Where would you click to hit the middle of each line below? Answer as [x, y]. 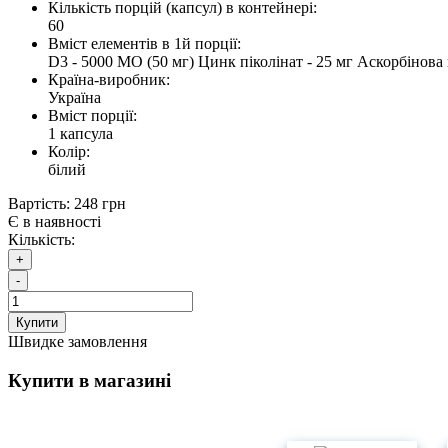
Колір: [69, 152]
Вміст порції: [92, 116]
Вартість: [39, 204]
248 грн [100, 204]
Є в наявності [54, 222]
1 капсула [80, 134]
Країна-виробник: [109, 80]
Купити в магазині [89, 380]
